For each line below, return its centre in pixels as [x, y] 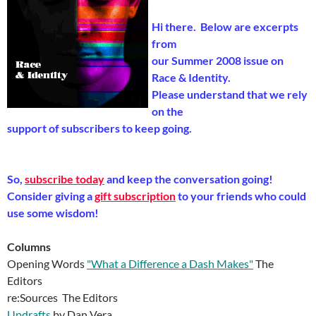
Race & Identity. [192, 77]
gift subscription [135, 196]
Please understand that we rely [230, 94]
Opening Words [47, 263]
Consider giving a [51, 196]
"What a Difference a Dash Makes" [170, 263]
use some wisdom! [53, 213]
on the [168, 111]
